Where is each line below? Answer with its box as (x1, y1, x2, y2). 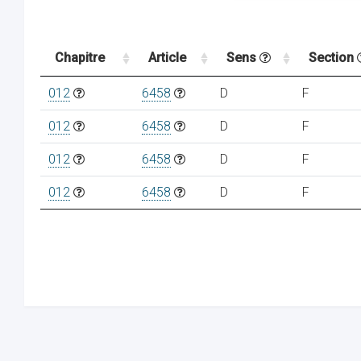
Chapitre (55, 50, 105, 65)
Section (309, 50, 357, 65)
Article (148, 50, 186, 65)
